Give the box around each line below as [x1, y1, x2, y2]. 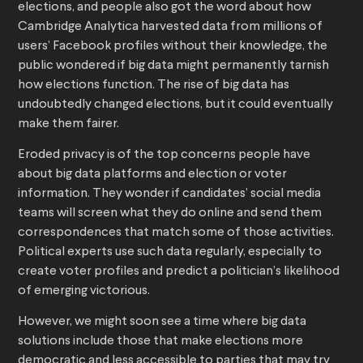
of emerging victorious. [18, 284, 150, 298]
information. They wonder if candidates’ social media [18, 187, 321, 201]
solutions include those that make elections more [18, 335, 303, 348]
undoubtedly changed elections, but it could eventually [18, 98, 333, 112]
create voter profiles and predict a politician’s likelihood [18, 265, 340, 279]
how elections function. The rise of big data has [18, 79, 289, 92]
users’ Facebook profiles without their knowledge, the [18, 40, 327, 53]
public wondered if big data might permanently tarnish [18, 59, 329, 73]
